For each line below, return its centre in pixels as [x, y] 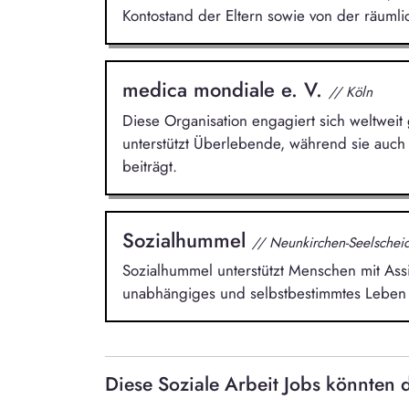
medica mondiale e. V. [225, 90]
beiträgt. [149, 166]
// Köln [350, 92]
